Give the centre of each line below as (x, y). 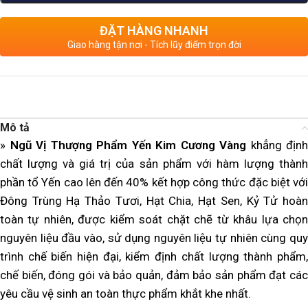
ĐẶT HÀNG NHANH (154, 30)
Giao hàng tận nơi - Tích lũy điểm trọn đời (154, 44)
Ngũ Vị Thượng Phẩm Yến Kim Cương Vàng (128, 145)
